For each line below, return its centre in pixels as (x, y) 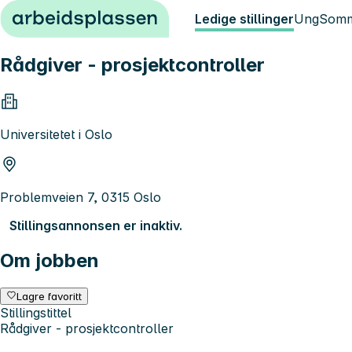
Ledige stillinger (244, 19)
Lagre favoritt (49, 296)
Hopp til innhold (55, 14)
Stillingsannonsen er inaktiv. (96, 225)
